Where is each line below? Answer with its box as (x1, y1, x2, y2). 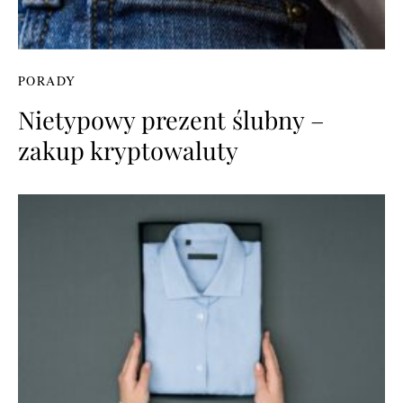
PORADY (18, 71, 76, 89)
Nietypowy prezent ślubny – (18, 103, 325, 136)
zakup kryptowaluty (18, 133, 238, 166)
